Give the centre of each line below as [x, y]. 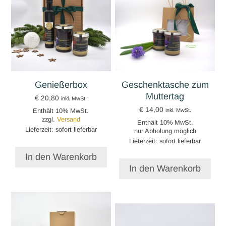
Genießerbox [61, 84]
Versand [68, 119]
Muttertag [165, 96]
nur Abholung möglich [165, 131]
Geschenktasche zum [165, 84]
